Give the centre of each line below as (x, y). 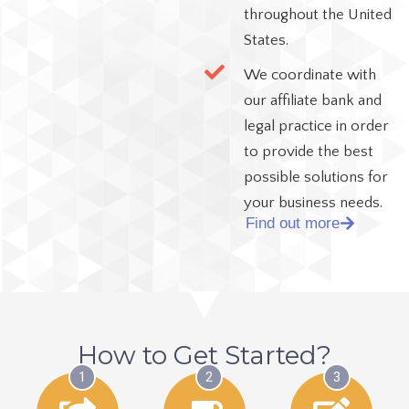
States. (266, 40)
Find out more (292, 223)
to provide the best (308, 151)
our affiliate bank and (312, 100)
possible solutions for (315, 177)
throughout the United (317, 14)
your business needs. (313, 202)
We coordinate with (309, 74)
